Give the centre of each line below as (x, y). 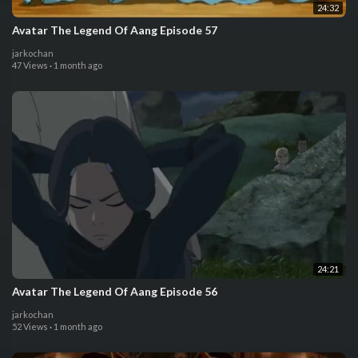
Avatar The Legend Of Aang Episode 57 (115, 30)
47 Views (30, 65)
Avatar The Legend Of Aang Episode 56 (115, 292)
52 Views (30, 327)
